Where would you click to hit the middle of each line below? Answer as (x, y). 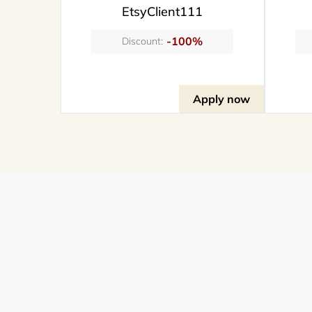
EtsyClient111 (163, 11)
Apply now (221, 99)
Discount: (143, 41)
